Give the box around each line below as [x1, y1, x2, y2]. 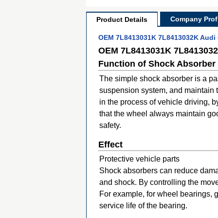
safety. [99, 121, 121, 129]
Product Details [96, 16, 147, 23]
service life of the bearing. [99, 201, 187, 210]
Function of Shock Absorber [98, 59, 216, 69]
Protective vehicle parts [99, 155, 180, 163]
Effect [98, 140, 123, 149]
